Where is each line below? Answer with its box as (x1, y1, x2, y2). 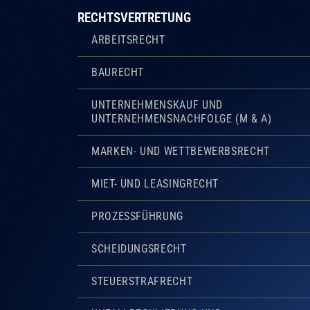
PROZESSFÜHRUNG (91, 209, 183, 223)
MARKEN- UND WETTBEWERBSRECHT (91, 144, 270, 158)
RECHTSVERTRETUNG (77, 9, 191, 26)
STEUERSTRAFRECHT (91, 274, 193, 288)
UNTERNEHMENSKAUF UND (91, 98, 223, 111)
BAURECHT (91, 65, 145, 79)
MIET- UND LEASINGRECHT (91, 176, 219, 190)
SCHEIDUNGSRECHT (91, 241, 187, 255)
